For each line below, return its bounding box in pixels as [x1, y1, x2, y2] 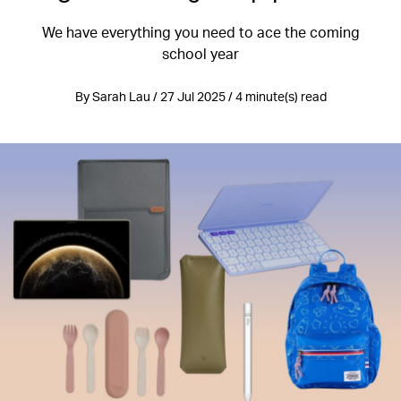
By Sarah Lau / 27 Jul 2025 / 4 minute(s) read [74, 89, 327, 104]
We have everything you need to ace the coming [41, 22, 360, 41]
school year [162, 44, 239, 63]
